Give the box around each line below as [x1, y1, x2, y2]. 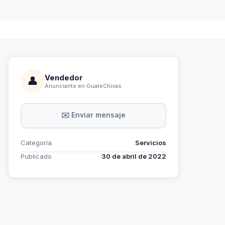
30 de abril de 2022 [101, 152, 166, 160]
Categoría [21, 139, 52, 147]
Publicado [21, 152, 52, 160]
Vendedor [45, 72, 83, 82]
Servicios [135, 139, 166, 147]
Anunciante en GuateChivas [45, 82, 122, 89]
